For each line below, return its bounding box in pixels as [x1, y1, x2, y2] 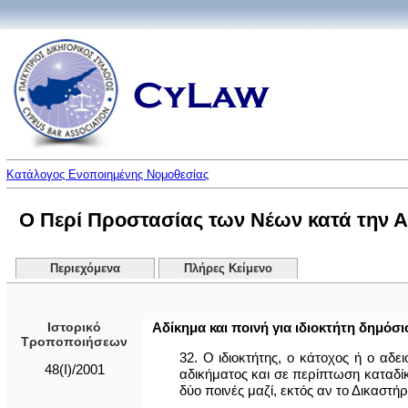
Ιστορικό [47, 320, 102, 334]
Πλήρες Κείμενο [184, 262, 272, 275]
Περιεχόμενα [49, 262, 120, 275]
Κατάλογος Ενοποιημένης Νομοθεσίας [5, 168, 209, 181]
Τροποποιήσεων [21, 334, 128, 349]
